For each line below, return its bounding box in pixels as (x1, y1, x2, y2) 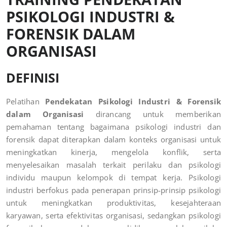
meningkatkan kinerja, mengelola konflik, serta (6, 146, 221, 157)
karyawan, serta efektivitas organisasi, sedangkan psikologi (6, 210, 221, 220)
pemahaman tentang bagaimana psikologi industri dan (6, 121, 221, 132)
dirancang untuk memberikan (84, 108, 221, 119)
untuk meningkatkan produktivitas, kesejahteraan (6, 197, 221, 208)
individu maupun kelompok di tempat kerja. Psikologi (6, 172, 221, 182)
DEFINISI (6, 68, 59, 86)
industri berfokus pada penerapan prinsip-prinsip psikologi (6, 184, 221, 195)
